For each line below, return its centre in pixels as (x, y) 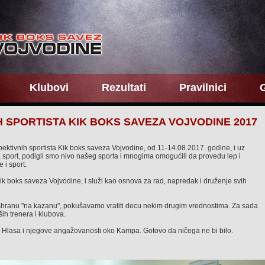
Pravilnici (203, 88)
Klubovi (49, 88)
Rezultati (124, 88)
